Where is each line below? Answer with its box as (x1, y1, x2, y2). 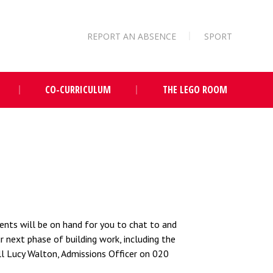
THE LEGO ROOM (162, 83, 227, 97)
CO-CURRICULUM (44, 83, 111, 97)
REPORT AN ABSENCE (87, 30, 177, 42)
